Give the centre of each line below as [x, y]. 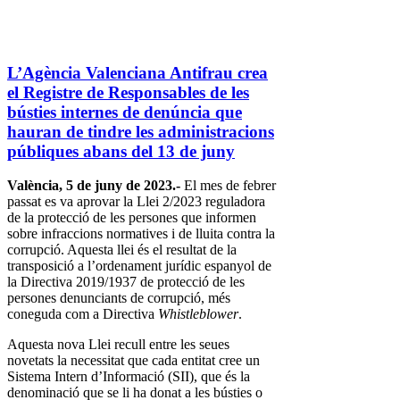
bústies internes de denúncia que [125, 112]
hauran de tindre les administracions [141, 131]
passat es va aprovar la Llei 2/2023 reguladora [136, 202]
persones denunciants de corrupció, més [119, 298]
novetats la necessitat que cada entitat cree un [133, 361]
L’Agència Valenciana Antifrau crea [137, 72]
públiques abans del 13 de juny [121, 151]
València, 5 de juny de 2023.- [94, 186]
